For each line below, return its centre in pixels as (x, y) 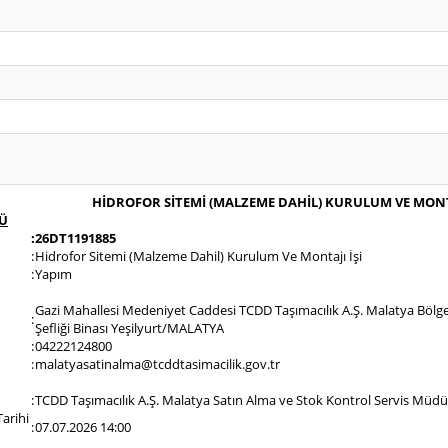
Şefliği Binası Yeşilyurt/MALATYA (129, 328)
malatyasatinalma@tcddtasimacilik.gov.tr (157, 364)
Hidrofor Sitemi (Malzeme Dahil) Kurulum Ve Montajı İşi (198, 256)
